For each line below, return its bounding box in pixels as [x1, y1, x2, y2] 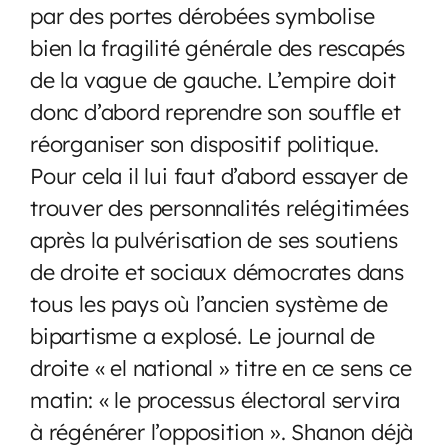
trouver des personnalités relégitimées [30, 193, 409, 221]
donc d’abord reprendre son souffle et [30, 97, 401, 125]
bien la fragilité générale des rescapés [30, 33, 406, 61]
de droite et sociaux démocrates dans [30, 257, 404, 285]
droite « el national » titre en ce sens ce [30, 353, 412, 381]
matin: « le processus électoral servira [30, 385, 401, 413]
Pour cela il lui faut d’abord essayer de [30, 161, 408, 189]
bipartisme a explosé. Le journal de [30, 321, 375, 349]
